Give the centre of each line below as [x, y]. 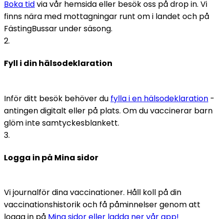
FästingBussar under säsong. [58, 29]
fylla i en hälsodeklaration [159, 98]
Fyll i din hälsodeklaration [58, 64]
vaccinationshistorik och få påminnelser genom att [102, 205]
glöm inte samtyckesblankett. [63, 123]
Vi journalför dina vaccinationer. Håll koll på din [93, 193]
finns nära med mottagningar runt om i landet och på [107, 17]
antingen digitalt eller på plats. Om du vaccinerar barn [108, 110]
